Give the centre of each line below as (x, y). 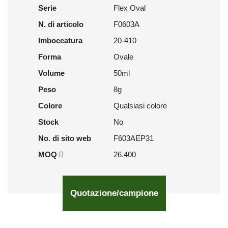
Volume (51, 73)
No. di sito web (65, 138)
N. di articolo (61, 24)
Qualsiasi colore (140, 106)
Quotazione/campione (114, 193)
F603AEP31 (134, 138)
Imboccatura (60, 40)
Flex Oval (130, 8)
